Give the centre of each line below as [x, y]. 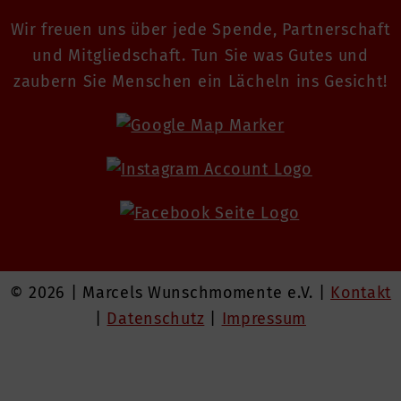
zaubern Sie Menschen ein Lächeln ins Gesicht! [200, 81]
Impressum [264, 319]
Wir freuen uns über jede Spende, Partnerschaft [200, 30]
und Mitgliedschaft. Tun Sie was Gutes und [200, 55]
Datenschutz [156, 319]
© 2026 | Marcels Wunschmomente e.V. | [170, 293]
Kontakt [361, 293]
